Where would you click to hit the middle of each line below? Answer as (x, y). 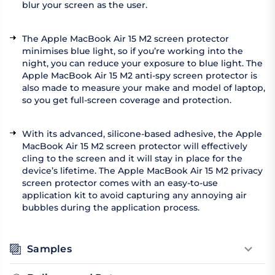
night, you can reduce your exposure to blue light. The (142, 64)
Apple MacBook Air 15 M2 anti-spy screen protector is (140, 76)
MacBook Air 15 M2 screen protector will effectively (135, 146)
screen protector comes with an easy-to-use (120, 183)
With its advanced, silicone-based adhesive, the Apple (142, 134)
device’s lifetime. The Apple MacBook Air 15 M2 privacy (142, 171)
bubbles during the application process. (111, 208)
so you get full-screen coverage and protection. (127, 100)
